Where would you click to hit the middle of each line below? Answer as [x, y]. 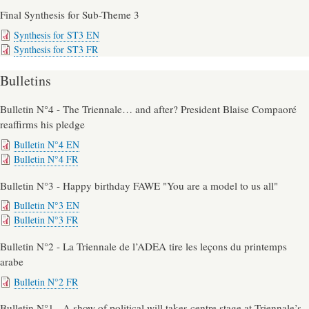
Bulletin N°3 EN [47, 206]
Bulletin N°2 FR [46, 281]
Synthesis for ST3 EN [57, 34]
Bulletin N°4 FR [46, 159]
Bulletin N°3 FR [46, 220]
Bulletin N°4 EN [47, 144]
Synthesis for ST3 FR [56, 49]
